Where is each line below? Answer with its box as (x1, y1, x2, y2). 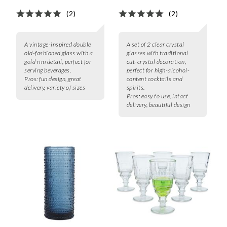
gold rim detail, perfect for (24, 58, 91, 66)
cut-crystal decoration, (126, 58, 186, 66)
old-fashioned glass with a (24, 49, 93, 57)
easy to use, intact (141, 92, 188, 100)
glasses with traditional (126, 49, 188, 57)
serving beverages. (24, 66, 71, 74)
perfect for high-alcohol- (126, 66, 190, 74)
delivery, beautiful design (126, 101, 191, 109)
